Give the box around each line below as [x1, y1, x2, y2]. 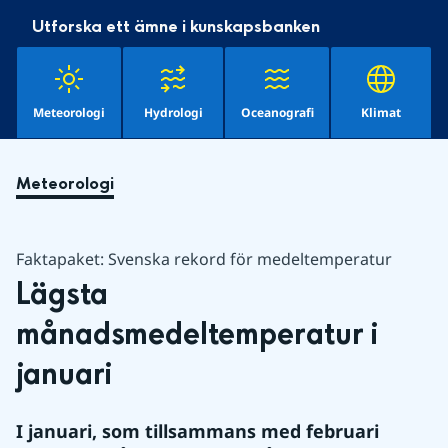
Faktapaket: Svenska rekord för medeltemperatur [16, 248, 392, 270]
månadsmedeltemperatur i [16, 315, 378, 355]
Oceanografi [241, 104, 314, 121]
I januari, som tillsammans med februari [16, 419, 379, 443]
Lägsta [16, 275, 108, 315]
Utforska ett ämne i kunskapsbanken [32, 15, 320, 38]
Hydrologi [143, 104, 203, 121]
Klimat [361, 104, 401, 121]
